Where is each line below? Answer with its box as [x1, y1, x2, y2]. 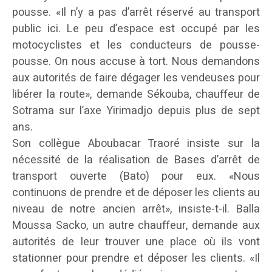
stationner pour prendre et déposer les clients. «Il [12, 250, 260, 267]
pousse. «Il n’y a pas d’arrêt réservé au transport [12, 4, 260, 21]
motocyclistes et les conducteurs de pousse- [12, 37, 260, 54]
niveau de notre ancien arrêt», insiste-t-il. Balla [12, 201, 260, 218]
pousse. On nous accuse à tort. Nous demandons [12, 53, 260, 70]
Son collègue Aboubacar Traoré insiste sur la [12, 135, 260, 152]
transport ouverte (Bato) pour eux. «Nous [12, 168, 260, 185]
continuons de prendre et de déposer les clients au [12, 185, 260, 202]
